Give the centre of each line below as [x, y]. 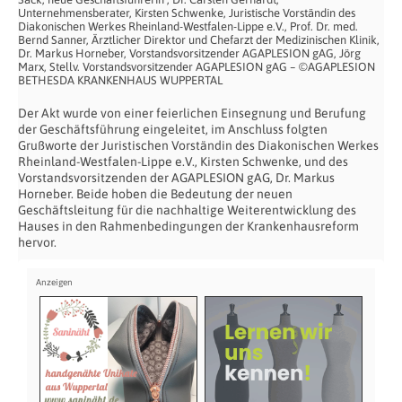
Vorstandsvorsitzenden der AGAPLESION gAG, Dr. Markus [176, 178]
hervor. [37, 243]
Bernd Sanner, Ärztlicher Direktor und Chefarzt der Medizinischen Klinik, [199, 40]
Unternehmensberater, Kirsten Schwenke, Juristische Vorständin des [187, 13]
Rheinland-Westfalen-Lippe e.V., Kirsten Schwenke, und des [183, 162]
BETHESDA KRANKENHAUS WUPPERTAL [120, 81]
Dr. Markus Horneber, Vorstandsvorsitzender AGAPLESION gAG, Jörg [189, 54]
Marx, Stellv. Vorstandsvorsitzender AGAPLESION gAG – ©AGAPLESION [197, 67]
